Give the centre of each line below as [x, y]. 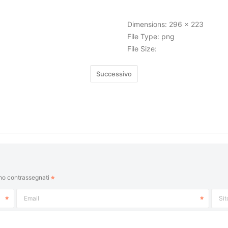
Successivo [114, 74]
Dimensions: [147, 24]
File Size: [142, 49]
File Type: [144, 36]
